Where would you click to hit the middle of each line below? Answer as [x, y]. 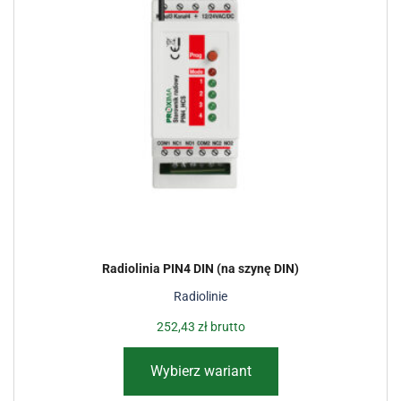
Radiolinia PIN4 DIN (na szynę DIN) [200, 269]
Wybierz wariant [200, 371]
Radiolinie [200, 296]
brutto [226, 327]
